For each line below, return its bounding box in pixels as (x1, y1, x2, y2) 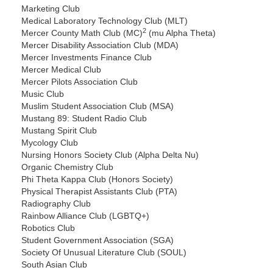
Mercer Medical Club (21, 65, 101, 75)
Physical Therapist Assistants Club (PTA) (21, 186, 177, 197)
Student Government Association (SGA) (21, 235, 174, 246)
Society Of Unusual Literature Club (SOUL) (21, 247, 186, 258)
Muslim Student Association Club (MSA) (21, 101, 174, 112)
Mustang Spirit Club (21, 126, 97, 136)
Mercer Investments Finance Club (21, 52, 152, 63)
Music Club (21, 89, 64, 99)
